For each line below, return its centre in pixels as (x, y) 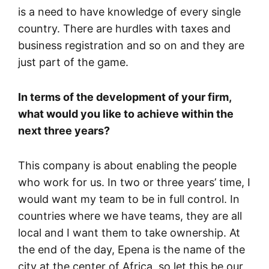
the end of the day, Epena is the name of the (131, 249)
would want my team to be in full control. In (129, 199)
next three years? (64, 130)
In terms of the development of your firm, (125, 97)
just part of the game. (73, 62)
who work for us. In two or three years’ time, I (134, 182)
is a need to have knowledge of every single (129, 11)
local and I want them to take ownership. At (129, 232)
